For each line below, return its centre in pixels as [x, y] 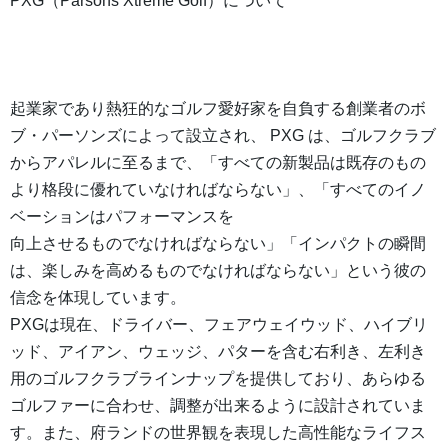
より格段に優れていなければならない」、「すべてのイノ [218, 190]
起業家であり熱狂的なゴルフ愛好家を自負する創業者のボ [218, 109]
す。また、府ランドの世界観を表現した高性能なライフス [218, 433]
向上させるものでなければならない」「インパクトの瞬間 [218, 244]
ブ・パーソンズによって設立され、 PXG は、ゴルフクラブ [223, 136]
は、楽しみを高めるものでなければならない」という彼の [218, 271]
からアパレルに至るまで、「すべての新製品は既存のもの [218, 163]
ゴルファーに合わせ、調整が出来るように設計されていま [218, 406]
